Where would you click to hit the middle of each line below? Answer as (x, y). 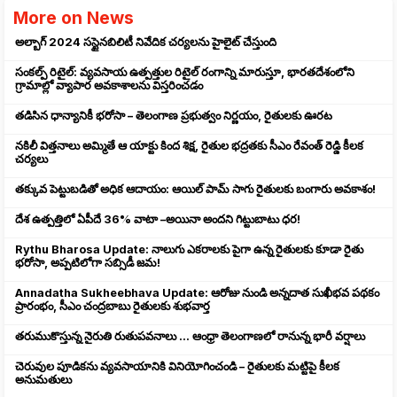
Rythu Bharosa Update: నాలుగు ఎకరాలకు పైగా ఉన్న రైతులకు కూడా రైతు (189, 250)
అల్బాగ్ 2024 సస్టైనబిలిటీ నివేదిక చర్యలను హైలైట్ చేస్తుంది (146, 43)
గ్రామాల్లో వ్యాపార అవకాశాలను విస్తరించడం (109, 86)
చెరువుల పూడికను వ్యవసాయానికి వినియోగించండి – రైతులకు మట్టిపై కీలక (177, 367)
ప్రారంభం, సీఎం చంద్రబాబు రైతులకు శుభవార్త (113, 307)
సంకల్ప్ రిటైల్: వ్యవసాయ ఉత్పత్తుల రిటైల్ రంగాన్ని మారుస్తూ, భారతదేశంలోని (185, 73)
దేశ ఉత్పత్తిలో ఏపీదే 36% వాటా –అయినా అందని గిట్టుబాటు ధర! (158, 220)
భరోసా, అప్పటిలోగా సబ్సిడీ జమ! (88, 263)
